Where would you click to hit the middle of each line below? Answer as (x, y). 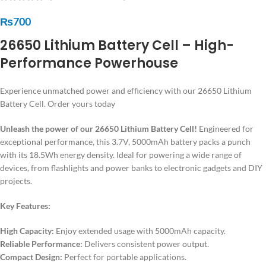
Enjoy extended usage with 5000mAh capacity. (140, 230)
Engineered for (225, 128)
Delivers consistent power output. (146, 243)
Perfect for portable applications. (124, 256)
